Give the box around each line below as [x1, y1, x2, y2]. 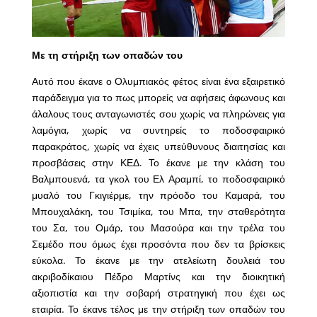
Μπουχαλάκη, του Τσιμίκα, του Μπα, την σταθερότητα [31, 204, 286, 219]
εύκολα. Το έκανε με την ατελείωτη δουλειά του [31, 253, 286, 267]
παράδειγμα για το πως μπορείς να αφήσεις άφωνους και [31, 91, 286, 105]
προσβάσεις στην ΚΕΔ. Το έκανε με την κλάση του [31, 156, 286, 170]
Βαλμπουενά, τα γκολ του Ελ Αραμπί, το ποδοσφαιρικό [31, 172, 286, 186]
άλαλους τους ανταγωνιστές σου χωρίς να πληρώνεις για [31, 107, 286, 121]
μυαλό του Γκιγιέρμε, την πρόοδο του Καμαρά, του [31, 188, 286, 202]
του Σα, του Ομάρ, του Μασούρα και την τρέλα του [31, 221, 286, 235]
